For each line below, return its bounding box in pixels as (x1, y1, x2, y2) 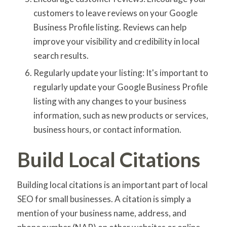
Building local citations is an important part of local (17, 179, 208, 191)
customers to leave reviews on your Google (33, 7, 198, 18)
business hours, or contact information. (33, 124, 181, 135)
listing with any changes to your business (33, 95, 186, 106)
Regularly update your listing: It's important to (33, 67, 208, 78)
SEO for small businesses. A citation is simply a (17, 194, 191, 205)
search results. (33, 50, 89, 61)
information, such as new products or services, (33, 109, 208, 121)
